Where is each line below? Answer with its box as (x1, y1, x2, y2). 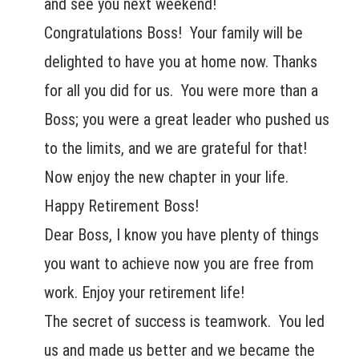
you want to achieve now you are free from (44, 254, 314, 274)
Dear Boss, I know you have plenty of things (44, 225, 319, 245)
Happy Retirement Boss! (44, 196, 199, 216)
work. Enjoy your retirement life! (44, 283, 244, 303)
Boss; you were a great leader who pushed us (44, 110, 329, 130)
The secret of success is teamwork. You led (44, 312, 325, 332)
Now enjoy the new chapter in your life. (44, 167, 292, 188)
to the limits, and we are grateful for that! (44, 139, 311, 159)
